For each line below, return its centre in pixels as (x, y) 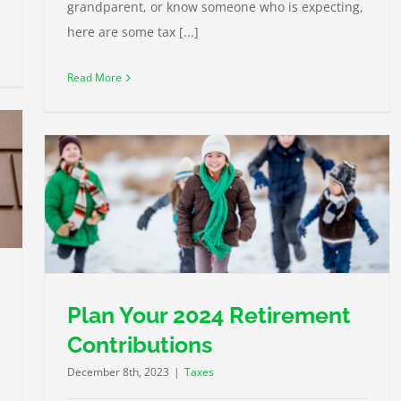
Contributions (140, 345)
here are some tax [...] (133, 32)
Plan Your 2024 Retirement (209, 316)
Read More (94, 78)
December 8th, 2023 (118, 372)
